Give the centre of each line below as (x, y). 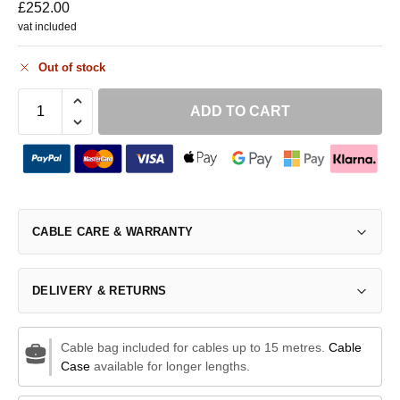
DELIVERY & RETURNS (100, 291)
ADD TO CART (240, 111)
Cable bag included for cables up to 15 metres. (194, 347)
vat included (47, 26)
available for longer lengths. (170, 366)
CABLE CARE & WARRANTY (113, 232)
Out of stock (72, 68)
